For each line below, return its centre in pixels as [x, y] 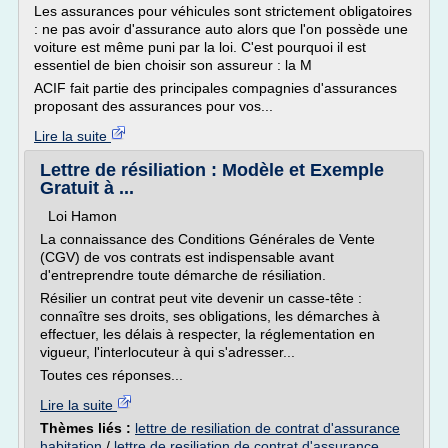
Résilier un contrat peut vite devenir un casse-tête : [201, 298]
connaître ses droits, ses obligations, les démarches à [210, 316]
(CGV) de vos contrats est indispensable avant [187, 257]
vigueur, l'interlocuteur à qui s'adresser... [167, 352]
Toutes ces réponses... [111, 375]
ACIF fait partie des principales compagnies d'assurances [215, 88]
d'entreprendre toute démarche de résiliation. [183, 275]
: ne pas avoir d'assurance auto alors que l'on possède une [221, 29]
